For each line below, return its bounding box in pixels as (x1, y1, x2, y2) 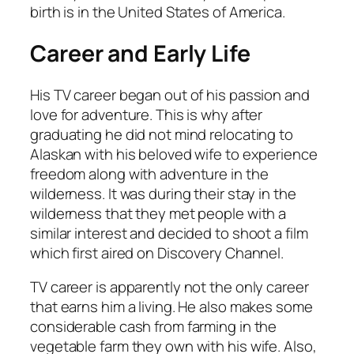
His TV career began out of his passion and (30, 84, 310, 105)
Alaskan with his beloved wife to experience (30, 143, 318, 164)
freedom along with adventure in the (30, 163, 269, 184)
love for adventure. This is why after (30, 104, 263, 125)
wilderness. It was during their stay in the (30, 183, 296, 204)
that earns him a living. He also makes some (30, 296, 313, 318)
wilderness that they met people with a (30, 202, 287, 224)
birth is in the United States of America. (30, 2, 285, 23)
